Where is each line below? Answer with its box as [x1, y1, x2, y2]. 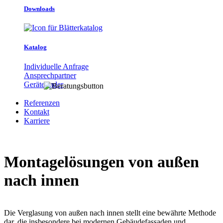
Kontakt [24, 107, 49, 116]
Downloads [24, 4, 55, 12]
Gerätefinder [24, 80, 63, 89]
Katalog [24, 43, 47, 51]
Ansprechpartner [24, 71, 76, 80]
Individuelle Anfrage [24, 62, 89, 71]
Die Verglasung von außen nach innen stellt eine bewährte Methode [4, 208, 216, 217]
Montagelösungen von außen [4, 153, 199, 171]
